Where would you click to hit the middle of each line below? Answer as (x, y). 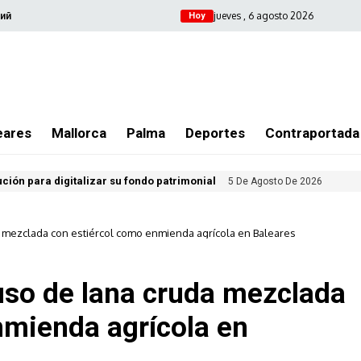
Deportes (215, 133)
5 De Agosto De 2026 (275, 181)
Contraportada (312, 133)
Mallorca (79, 133)
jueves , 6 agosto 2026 (263, 15)
